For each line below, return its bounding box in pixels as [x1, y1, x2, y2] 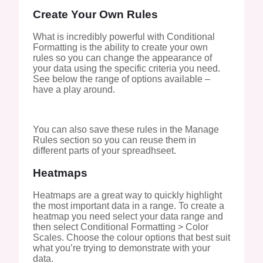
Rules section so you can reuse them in [33, 134, 196, 145]
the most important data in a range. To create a [33, 200, 224, 211]
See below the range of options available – [33, 73, 210, 84]
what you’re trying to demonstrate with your [33, 242, 210, 253]
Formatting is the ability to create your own [33, 42, 208, 52]
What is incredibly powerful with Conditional [33, 31, 215, 42]
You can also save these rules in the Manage [33, 124, 219, 134]
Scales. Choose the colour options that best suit [33, 232, 230, 242]
